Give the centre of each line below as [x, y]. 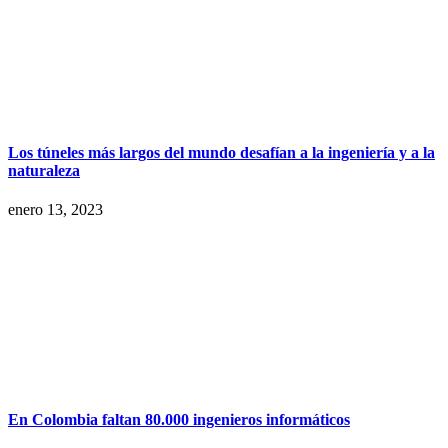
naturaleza [44, 171]
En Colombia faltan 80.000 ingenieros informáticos [179, 419]
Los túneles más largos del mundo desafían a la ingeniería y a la [221, 153]
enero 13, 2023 [55, 210]
